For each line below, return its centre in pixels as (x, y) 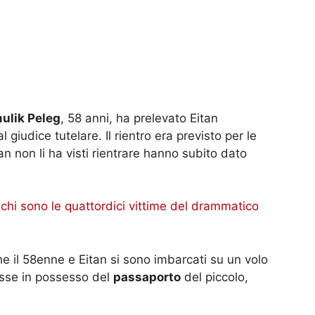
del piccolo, (214, 277)
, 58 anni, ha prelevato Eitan (139, 118)
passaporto (147, 277)
